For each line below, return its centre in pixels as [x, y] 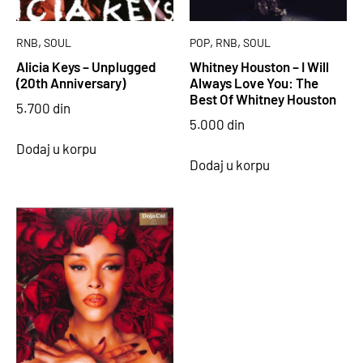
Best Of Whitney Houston [263, 99]
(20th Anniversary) [71, 83]
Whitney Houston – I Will [259, 67]
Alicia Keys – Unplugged [86, 67]
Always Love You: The [254, 83]
